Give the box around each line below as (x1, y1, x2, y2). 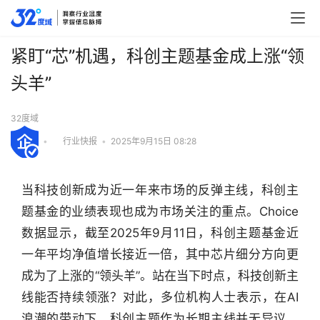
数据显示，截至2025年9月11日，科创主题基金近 (21, 225, 299, 240)
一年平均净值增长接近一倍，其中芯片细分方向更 (21, 246, 299, 261)
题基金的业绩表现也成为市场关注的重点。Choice (21, 204, 299, 219)
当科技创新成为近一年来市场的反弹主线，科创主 (21, 182, 299, 197)
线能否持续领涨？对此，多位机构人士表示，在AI (21, 289, 299, 304)
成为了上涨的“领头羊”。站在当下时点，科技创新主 (21, 268, 299, 283)
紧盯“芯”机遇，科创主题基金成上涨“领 (11, 46, 304, 66)
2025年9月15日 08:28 (111, 135, 196, 146)
